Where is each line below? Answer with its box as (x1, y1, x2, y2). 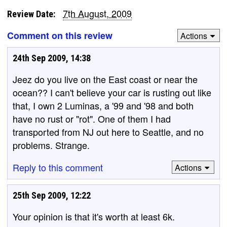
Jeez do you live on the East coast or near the (13, 72, 198, 86)
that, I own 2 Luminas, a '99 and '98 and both (13, 99, 194, 112)
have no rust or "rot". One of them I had (13, 112, 171, 125)
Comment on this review (7, 29, 112, 42)
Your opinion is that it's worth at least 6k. (13, 210, 175, 223)
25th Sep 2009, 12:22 (13, 190, 91, 201)
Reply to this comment (13, 161, 103, 174)
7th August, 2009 (63, 7, 132, 20)
